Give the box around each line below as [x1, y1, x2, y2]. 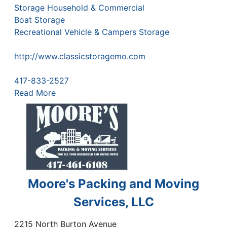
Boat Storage [14, 15, 65, 25]
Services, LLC [73, 195, 154, 210]
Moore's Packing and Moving [28, 176, 199, 192]
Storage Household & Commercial [14, 3, 144, 13]
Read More [14, 88, 56, 98]
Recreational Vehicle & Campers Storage [14, 27, 169, 37]
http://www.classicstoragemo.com [14, 51, 145, 62]
